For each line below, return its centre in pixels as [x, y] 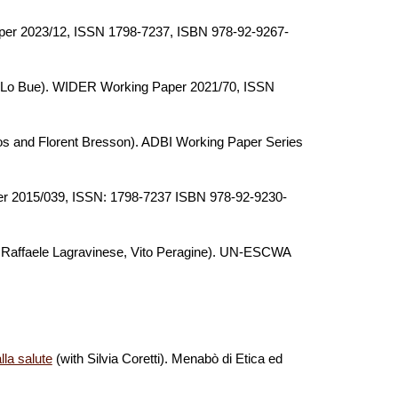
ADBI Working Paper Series [220, 142]
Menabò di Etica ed [227, 359]
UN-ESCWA [253, 252]
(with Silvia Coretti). [113, 359]
